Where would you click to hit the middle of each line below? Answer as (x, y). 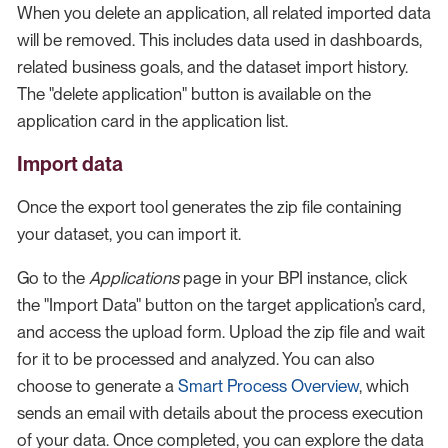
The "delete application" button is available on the (194, 93)
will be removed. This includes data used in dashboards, (219, 39)
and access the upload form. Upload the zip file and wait (221, 331)
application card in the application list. (152, 120)
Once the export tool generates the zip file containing (209, 206)
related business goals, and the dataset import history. (212, 66)
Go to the (53, 277)
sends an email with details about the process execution (220, 412)
